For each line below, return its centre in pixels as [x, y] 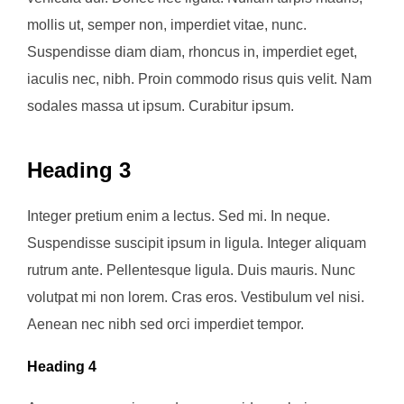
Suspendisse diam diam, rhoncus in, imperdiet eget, [192, 51]
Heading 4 [62, 366]
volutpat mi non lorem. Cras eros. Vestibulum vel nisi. [196, 297]
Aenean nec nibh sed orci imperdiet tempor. [165, 324]
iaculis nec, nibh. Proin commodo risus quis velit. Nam [199, 78]
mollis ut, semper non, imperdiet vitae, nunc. [167, 24]
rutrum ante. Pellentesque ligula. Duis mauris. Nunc [191, 270]
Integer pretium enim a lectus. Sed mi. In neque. [179, 216]
